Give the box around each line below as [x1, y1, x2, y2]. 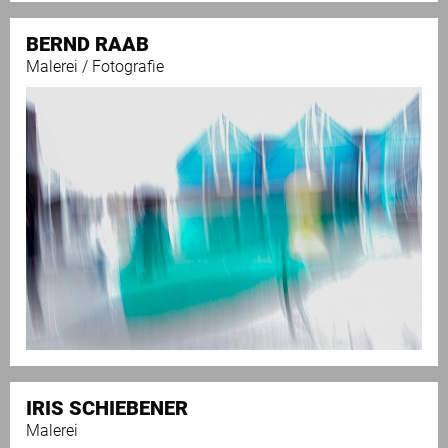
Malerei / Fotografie [26, 57, 164, 77]
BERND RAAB [26, 32, 149, 57]
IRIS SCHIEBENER [26, 396, 188, 421]
